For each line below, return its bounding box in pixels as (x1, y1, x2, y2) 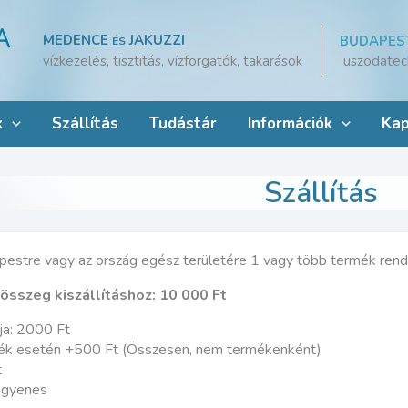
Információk (247, 113, 332, 134)
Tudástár (148, 113, 217, 134)
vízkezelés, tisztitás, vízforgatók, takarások (42, 52, 302, 70)
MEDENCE (42, 31, 112, 49)
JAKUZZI (125, 31, 185, 49)
